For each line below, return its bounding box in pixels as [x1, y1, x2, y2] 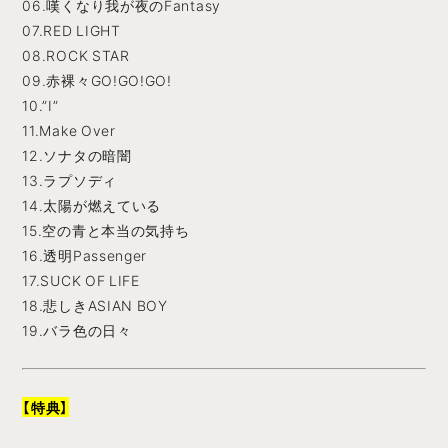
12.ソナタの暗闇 [22, 145, 132, 166]
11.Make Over [22, 120, 116, 141]
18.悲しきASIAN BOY [22, 295, 168, 316]
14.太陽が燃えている [22, 195, 162, 216]
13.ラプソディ [22, 170, 117, 191]
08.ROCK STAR [22, 45, 130, 66]
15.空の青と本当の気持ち [22, 220, 190, 241]
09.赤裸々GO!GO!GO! [22, 70, 172, 91]
